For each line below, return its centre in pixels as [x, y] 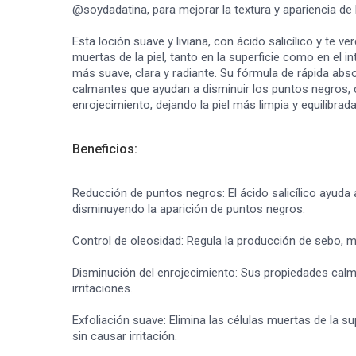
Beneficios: [105, 149]
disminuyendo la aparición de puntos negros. [189, 209]
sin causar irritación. [125, 336]
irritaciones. [103, 288]
